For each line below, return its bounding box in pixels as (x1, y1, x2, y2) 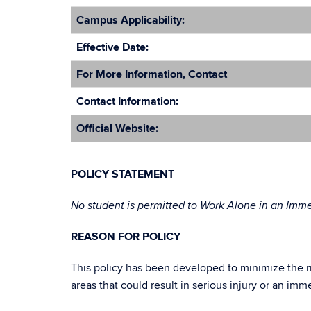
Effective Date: (76, 40, 149, 54)
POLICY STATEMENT (71, 167, 174, 181)
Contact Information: (76, 94, 178, 108)
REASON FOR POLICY (71, 230, 180, 244)
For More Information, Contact (76, 67, 227, 81)
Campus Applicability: (76, 13, 185, 27)
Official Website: (76, 121, 158, 135)
